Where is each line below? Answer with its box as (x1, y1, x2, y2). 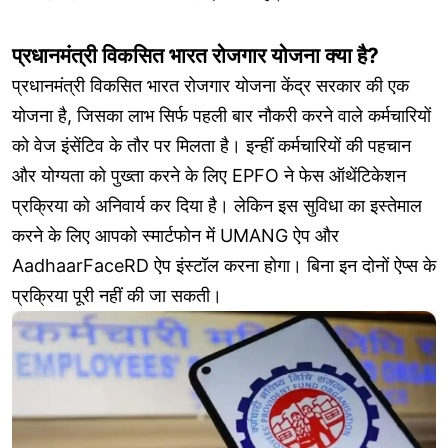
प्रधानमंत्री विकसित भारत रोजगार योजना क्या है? (12, 43, 379, 69)
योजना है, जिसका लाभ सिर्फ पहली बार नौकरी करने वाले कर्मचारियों (12, 105, 431, 127)
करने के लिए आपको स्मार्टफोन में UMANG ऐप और (12, 225, 339, 247)
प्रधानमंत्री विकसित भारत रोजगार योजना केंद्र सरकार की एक (12, 75, 409, 97)
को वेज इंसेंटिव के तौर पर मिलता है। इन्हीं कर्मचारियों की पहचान (12, 135, 411, 157)
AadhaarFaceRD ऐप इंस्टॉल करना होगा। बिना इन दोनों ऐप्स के (12, 255, 436, 277)
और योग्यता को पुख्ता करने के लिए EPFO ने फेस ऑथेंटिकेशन (12, 165, 406, 187)
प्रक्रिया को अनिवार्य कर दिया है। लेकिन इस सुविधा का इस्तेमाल (12, 195, 422, 217)
